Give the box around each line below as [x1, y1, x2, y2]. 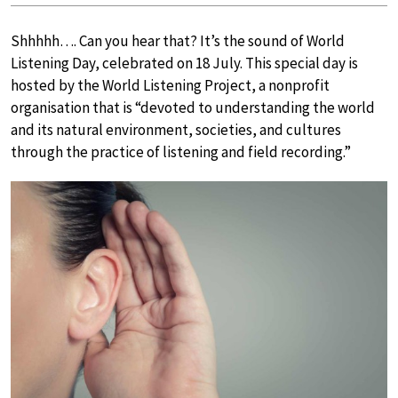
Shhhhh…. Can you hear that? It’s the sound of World [11, 31, 345, 51]
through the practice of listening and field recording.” [11, 142, 351, 162]
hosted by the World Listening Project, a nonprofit [11, 76, 330, 95]
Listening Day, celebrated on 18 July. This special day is [11, 53, 358, 73]
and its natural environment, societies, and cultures [11, 120, 341, 139]
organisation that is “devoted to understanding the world [11, 98, 375, 117]
